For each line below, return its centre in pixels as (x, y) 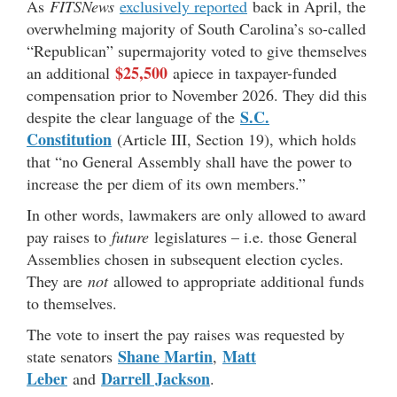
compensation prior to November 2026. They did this (197, 95)
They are (57, 281)
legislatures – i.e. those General (253, 237)
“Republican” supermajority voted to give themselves (197, 51)
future (130, 237)
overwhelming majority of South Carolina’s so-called (196, 28)
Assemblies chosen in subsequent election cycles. (185, 259)
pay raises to (69, 237)
